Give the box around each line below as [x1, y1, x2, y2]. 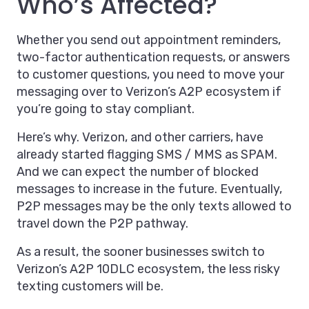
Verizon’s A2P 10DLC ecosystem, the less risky [17, 261, 280, 277]
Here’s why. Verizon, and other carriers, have [17, 130, 263, 146]
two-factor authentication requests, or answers [17, 50, 290, 66]
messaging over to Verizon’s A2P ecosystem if [17, 84, 281, 100]
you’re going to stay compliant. [17, 101, 195, 117]
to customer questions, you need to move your [17, 67, 284, 83]
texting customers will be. [17, 279, 163, 295]
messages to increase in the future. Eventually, [17, 181, 282, 197]
